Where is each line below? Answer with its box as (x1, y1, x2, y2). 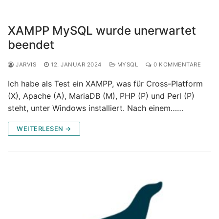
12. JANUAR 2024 (51, 61, 102, 68)
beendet (8, 37, 54, 52)
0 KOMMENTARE (152, 61, 201, 68)
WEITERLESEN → (17, 124, 71, 132)
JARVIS (14, 61, 36, 68)
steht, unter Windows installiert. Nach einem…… (8, 103, 183, 113)
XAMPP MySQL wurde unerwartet (8, 23, 196, 38)
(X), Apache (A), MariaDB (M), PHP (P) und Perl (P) (8, 90, 195, 101)
